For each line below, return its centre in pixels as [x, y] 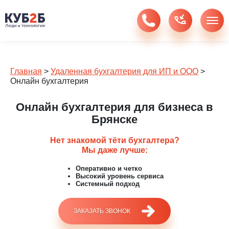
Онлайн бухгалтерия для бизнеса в [114, 107]
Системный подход [108, 184]
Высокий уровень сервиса [120, 176]
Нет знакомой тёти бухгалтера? [114, 140]
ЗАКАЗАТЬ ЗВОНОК [102, 211]
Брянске [114, 119]
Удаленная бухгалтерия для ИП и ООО [124, 71]
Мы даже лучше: [114, 150]
